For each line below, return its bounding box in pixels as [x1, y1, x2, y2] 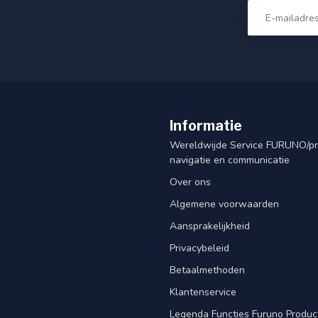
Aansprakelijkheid [170, 219, 250, 233]
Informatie [170, 116, 242, 134]
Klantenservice [170, 285, 236, 299]
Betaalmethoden [170, 263, 245, 277]
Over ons [170, 175, 211, 189]
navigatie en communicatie [170, 153, 290, 167]
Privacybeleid [170, 241, 229, 255]
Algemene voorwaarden [170, 197, 279, 211]
